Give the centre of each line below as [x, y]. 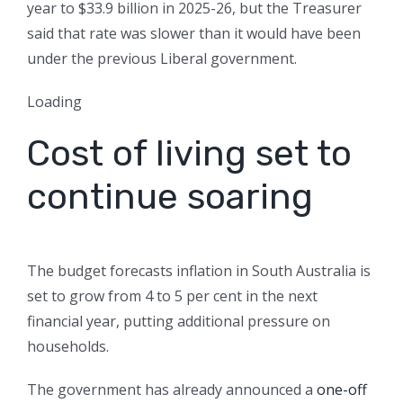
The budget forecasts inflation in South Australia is [199, 271]
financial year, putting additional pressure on [179, 322]
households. [68, 347]
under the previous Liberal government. [162, 59]
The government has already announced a [172, 390]
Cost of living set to [189, 154]
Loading [54, 102]
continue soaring [170, 197]
